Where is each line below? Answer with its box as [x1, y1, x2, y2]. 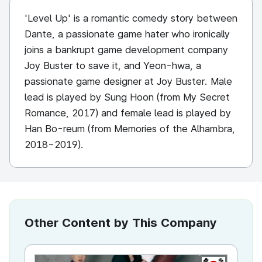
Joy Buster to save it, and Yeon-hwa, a [25, 60, 201, 71]
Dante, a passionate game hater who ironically [25, 28, 230, 40]
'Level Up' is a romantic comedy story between [25, 12, 237, 24]
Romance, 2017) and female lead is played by [25, 107, 231, 119]
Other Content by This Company [25, 215, 217, 230]
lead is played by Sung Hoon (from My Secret [25, 91, 230, 103]
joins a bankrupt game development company [25, 44, 228, 56]
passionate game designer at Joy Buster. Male [25, 75, 232, 87]
